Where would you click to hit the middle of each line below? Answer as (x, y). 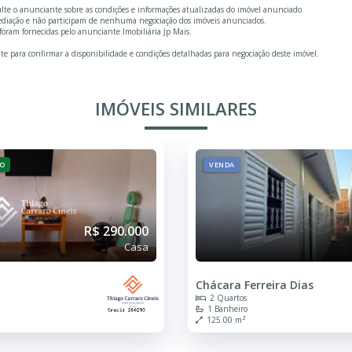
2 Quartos (228, 297)
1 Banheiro (227, 308)
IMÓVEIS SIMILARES (176, 108)
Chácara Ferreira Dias (255, 284)
